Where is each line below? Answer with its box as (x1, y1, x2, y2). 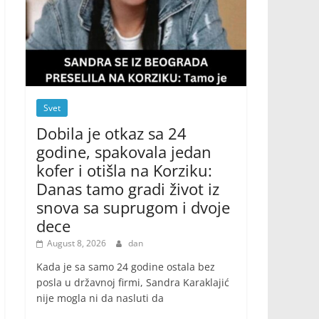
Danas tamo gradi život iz (36, 178, 219, 200)
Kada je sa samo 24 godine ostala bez (36, 260, 215, 274)
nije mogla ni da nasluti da (36, 291, 164, 305)
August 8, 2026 (47, 237, 106, 250)
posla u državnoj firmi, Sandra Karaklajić (36, 276, 229, 290)
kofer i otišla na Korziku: (36, 159, 212, 182)
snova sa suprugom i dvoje (36, 197, 230, 219)
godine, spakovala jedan (36, 141, 211, 163)
